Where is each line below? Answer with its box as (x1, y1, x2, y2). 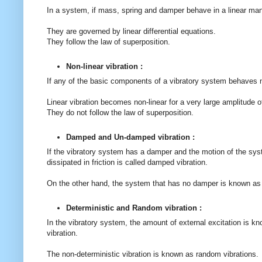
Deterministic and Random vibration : (66, 204, 202, 213)
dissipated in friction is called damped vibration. (47, 157, 210, 167)
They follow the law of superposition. (47, 37, 173, 46)
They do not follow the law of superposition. (47, 108, 196, 117)
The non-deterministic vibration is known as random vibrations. (47, 250, 261, 259)
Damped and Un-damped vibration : (66, 133, 197, 142)
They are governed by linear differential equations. (47, 26, 218, 36)
